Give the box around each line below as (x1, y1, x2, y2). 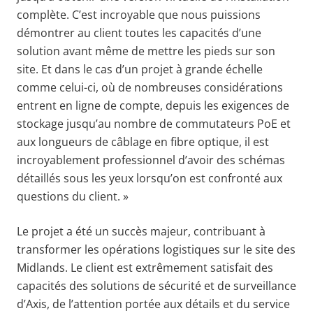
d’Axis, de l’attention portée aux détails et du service (17, 296, 290, 312)
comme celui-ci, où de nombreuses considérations (17, 79, 283, 95)
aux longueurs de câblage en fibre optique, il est (17, 133, 269, 150)
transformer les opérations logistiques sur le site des (17, 241, 296, 257)
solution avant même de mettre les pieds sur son (17, 43, 275, 59)
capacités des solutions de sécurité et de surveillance (17, 277, 296, 293)
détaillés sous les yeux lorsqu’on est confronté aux (17, 170, 282, 186)
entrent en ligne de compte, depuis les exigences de (17, 97, 289, 113)
